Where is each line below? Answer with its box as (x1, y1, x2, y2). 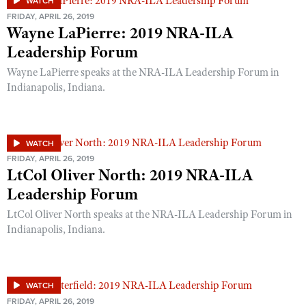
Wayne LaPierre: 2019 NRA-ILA (7, 22, 233, 43)
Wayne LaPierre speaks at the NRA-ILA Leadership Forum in (7, 65, 279, 79)
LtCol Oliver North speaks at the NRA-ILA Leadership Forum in (7, 208, 292, 222)
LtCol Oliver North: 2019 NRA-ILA (7, 165, 253, 186)
